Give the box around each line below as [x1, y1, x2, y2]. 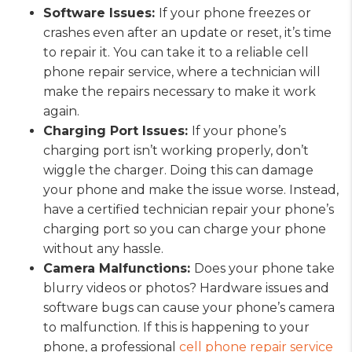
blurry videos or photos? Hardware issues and [43, 280, 329, 295]
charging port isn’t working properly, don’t [43, 142, 309, 158]
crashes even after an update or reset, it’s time [43, 24, 332, 40]
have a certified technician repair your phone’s [43, 201, 334, 217]
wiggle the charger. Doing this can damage [43, 162, 313, 178]
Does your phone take [194, 260, 335, 276]
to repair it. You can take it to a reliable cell [43, 44, 309, 60]
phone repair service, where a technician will [43, 64, 321, 79]
